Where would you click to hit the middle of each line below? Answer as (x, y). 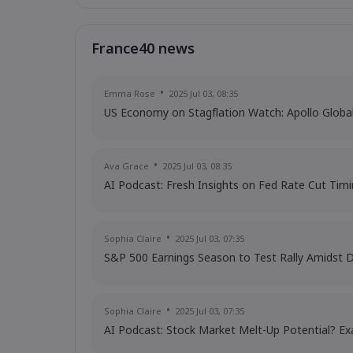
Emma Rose (130, 95)
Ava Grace (126, 167)
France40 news (143, 50)
